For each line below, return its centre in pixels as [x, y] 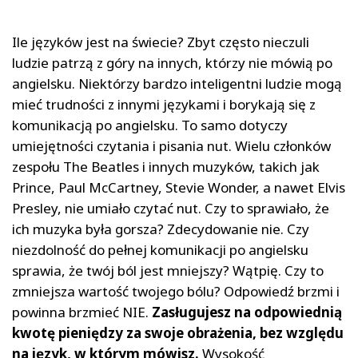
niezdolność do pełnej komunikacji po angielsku [160, 250]
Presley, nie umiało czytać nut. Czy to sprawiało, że [171, 209]
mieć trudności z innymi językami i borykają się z [164, 105]
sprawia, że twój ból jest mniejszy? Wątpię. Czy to [168, 271]
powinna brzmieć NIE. [80, 312]
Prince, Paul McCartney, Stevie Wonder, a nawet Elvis [179, 188]
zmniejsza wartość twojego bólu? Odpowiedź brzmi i [176, 292]
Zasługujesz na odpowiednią [245, 312]
